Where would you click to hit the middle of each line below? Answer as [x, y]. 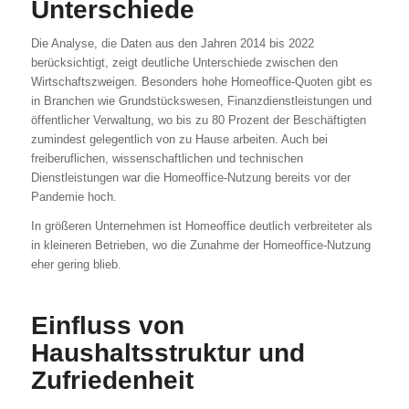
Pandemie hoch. [73, 197]
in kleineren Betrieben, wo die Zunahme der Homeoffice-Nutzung [200, 246]
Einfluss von [107, 326]
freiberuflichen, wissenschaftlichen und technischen [167, 159]
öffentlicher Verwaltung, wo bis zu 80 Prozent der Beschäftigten [198, 121]
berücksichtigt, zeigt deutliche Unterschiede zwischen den [184, 63]
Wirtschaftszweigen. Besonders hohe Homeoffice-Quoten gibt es [201, 82]
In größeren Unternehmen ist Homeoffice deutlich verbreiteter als [201, 226]
